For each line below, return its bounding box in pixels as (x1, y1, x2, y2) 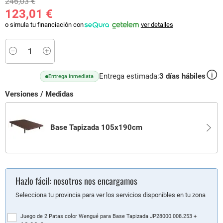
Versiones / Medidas (5, 90, 74, 99)
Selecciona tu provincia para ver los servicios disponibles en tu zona (15, 191, 206, 199)
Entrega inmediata (48, 73, 94, 80)
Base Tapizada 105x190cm (50, 123, 142, 132)
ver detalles (140, 21, 173, 28)
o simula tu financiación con (5, 21, 84, 28)
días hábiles (166, 72, 206, 81)
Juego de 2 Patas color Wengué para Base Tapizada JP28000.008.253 (20, 213, 192, 220)
